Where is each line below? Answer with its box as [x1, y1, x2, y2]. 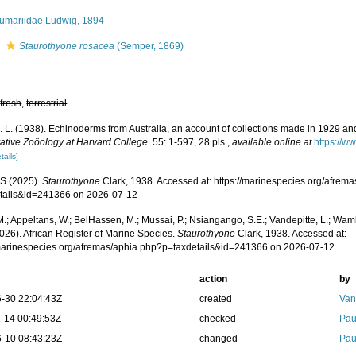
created [199, 293, 232, 304]
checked [199, 313, 236, 324]
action [199, 273, 227, 284]
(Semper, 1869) [114, 41, 184, 52]
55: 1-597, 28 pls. [150, 137, 228, 148]
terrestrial [26, 98, 68, 109]
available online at [232, 137, 312, 148]
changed [199, 333, 238, 344]
